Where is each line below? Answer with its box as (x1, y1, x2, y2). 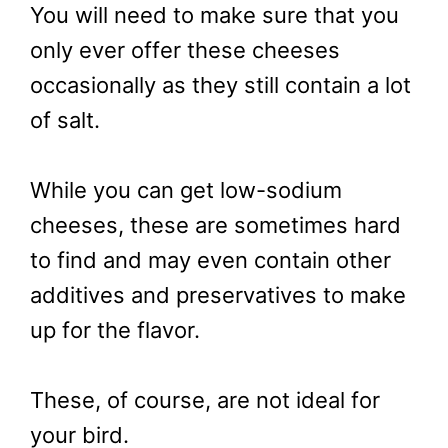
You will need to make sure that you (30, 2, 399, 29)
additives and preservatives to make (30, 282, 406, 309)
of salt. (30, 107, 100, 134)
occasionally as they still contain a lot (30, 72, 411, 99)
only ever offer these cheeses (30, 37, 340, 64)
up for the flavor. (30, 317, 200, 344)
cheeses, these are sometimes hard (30, 212, 401, 239)
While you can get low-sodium (30, 177, 342, 204)
